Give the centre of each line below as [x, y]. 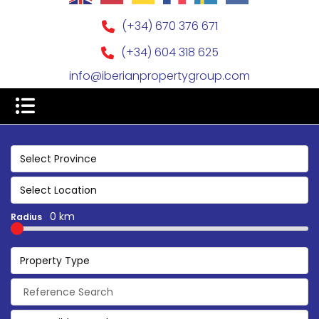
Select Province [58, 159]
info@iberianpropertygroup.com [159, 76]
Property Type [55, 261]
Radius [27, 217]
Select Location [58, 190]
